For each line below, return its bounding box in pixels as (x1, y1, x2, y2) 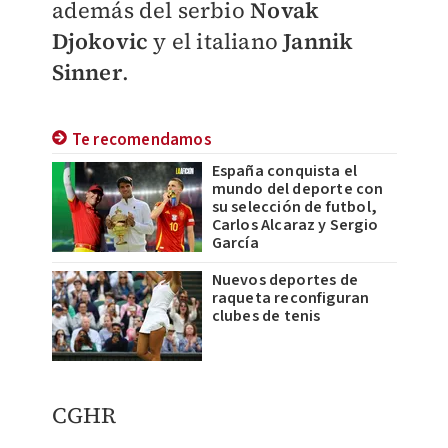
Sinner (51, 56, 122, 87)
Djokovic (51, 25, 149, 56)
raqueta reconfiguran (211, 286, 370, 309)
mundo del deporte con (211, 177, 384, 200)
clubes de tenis (211, 304, 321, 327)
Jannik (283, 25, 354, 56)
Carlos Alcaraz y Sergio (211, 213, 379, 236)
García (211, 231, 259, 254)
